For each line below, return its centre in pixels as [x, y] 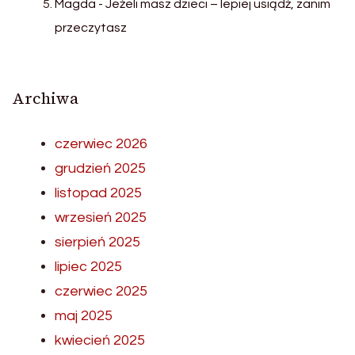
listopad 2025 [98, 193]
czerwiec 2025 [101, 291]
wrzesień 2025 [101, 217]
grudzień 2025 [100, 168]
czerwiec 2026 [101, 143]
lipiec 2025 [88, 266]
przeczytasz [91, 27]
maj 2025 [84, 315]
